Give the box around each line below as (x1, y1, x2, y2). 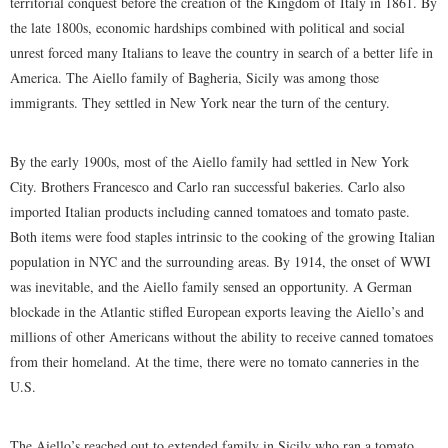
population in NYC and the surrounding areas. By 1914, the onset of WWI (10, 252, 431, 271)
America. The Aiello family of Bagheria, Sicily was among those (10, 68, 379, 87)
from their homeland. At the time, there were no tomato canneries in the (10, 352, 419, 371)
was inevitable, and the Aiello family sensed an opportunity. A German (10, 277, 412, 296)
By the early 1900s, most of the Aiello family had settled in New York (10, 152, 409, 171)
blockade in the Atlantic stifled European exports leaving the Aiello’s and (10, 302, 424, 321)
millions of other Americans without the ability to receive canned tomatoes (10, 327, 433, 346)
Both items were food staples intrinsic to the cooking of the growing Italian (10, 227, 435, 246)
